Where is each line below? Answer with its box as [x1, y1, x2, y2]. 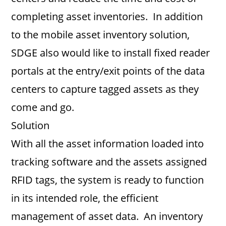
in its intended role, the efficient [11, 191, 159, 205]
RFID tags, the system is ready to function [11, 173, 204, 187]
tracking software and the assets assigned [11, 155, 207, 168]
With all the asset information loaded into [11, 137, 204, 150]
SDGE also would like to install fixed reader [11, 46, 210, 60]
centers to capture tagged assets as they [11, 82, 199, 96]
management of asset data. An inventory [11, 209, 203, 223]
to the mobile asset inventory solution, [11, 28, 190, 41]
